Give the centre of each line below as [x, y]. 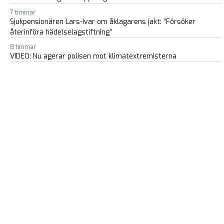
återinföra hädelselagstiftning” [61, 32]
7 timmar [23, 12]
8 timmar [23, 47]
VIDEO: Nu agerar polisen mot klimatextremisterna [93, 56]
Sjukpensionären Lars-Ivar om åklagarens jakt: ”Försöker [103, 21]
